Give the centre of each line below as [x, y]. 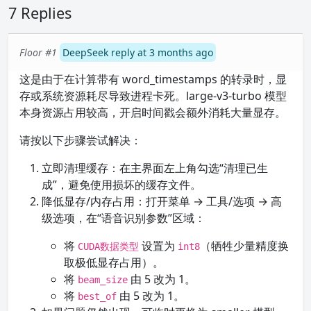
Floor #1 [38, 52]
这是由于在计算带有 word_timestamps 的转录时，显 [153, 79]
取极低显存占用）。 [114, 262]
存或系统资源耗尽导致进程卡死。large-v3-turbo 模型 [153, 96]
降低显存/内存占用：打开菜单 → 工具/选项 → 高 [162, 201]
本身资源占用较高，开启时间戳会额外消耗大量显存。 [153, 112]
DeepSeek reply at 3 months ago [138, 52]
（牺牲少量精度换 [244, 246]
